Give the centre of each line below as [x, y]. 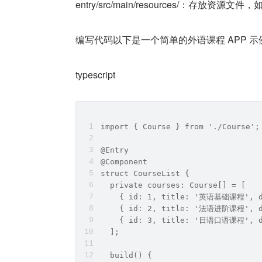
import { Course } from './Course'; [180, 127]
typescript [95, 75]
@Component [124, 162]
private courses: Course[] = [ [173, 185]
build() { [126, 255]
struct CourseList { [145, 173]
